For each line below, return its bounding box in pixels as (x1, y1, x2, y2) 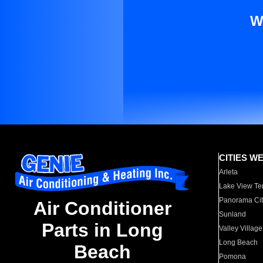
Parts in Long (41, 220, 163, 241)
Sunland (219, 210, 247, 218)
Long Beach (219, 238, 258, 247)
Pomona (219, 252, 247, 261)
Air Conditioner (33, 198, 171, 220)
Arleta (219, 168, 238, 176)
